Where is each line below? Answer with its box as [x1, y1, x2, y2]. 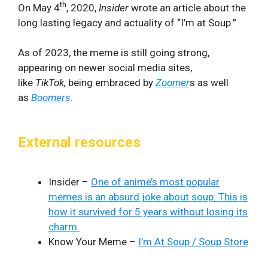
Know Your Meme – [48, 236, 138, 248]
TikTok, [35, 77, 68, 89]
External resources [18, 134, 141, 151]
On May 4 [18, 1, 60, 14]
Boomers [31, 92, 71, 103]
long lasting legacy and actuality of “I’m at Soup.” [18, 16, 236, 29]
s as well [190, 77, 229, 89]
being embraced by [68, 77, 156, 89]
